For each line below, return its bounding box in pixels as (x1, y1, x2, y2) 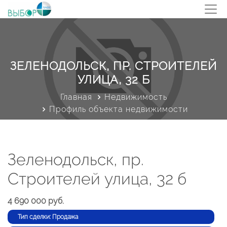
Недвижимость (104, 92, 167, 102)
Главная (60, 92, 92, 102)
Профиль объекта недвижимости (49, 104, 188, 114)
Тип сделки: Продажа (18, 213, 78, 220)
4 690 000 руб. (8, 196, 64, 206)
